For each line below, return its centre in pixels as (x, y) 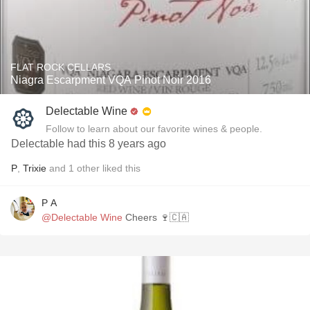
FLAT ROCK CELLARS (61, 67)
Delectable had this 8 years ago (89, 144)
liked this (120, 168)
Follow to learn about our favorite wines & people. (154, 129)
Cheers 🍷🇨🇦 (156, 217)
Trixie (35, 168)
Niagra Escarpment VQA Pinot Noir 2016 (111, 80)
